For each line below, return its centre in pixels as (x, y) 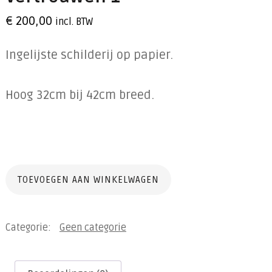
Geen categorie (93, 227)
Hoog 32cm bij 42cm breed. (80, 95)
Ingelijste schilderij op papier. (89, 55)
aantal (23, 218)
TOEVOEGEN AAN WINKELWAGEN (88, 179)
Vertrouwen (36, 175)
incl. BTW (74, 22)
